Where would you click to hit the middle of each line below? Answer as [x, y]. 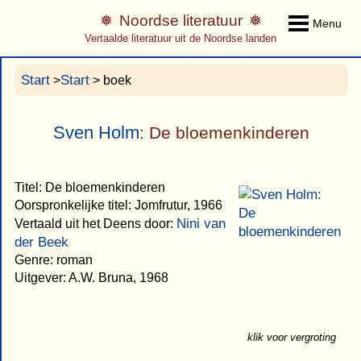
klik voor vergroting [291, 337]
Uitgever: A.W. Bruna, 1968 [91, 277]
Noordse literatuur [180, 21]
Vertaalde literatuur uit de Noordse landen [180, 39]
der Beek [41, 242]
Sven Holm [96, 133]
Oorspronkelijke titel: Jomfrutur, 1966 [118, 205]
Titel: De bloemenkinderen [90, 187]
